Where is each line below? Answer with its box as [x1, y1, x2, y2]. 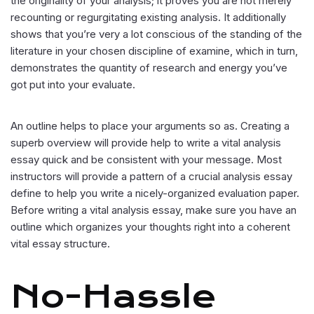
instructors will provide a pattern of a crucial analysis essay [11, 170, 292, 183]
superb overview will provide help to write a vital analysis [11, 136, 281, 149]
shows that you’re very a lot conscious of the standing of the [11, 27, 302, 41]
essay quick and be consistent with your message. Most [11, 153, 282, 166]
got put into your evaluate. [11, 78, 135, 91]
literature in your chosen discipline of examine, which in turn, [11, 44, 298, 57]
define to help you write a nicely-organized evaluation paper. [11, 186, 299, 200]
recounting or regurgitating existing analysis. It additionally [11, 11, 286, 24]
